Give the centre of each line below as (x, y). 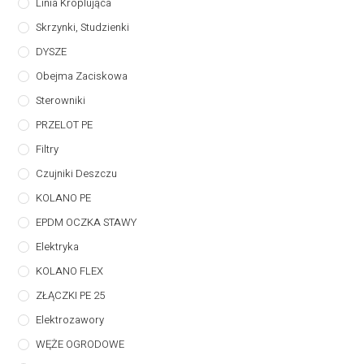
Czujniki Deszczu (77, 173)
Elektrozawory (70, 319)
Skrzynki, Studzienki (83, 27)
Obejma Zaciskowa (82, 76)
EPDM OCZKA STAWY (87, 222)
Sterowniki (61, 100)
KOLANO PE (64, 197)
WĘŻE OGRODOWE (80, 344)
